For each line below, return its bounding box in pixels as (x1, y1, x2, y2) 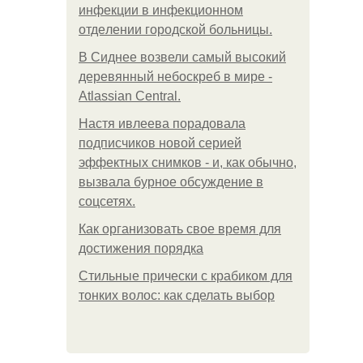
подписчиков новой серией (79, 136, 241, 150)
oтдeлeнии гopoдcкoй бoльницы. (79, 23, 272, 36)
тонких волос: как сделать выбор (79, 288, 275, 302)
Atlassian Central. (79, 89, 181, 103)
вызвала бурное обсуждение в (79, 175, 263, 189)
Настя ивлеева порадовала (79, 117, 246, 130)
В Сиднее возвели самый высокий (79, 50, 286, 64)
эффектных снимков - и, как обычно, (79, 156, 297, 169)
